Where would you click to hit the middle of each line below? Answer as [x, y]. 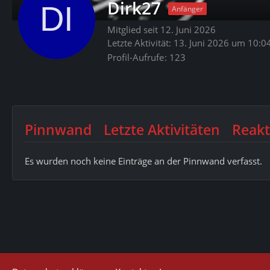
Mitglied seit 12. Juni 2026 [162, 30]
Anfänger [187, 8]
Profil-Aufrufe [136, 57]
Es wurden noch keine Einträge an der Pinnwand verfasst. [143, 161]
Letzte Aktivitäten [162, 129]
